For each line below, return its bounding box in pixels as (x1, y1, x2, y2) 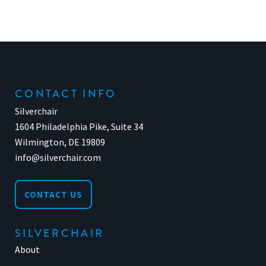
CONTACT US (24, 189, 83, 200)
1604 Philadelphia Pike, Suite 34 (15, 121, 143, 132)
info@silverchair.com (15, 151, 101, 163)
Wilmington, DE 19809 (15, 136, 105, 148)
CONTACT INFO (15, 86, 117, 102)
